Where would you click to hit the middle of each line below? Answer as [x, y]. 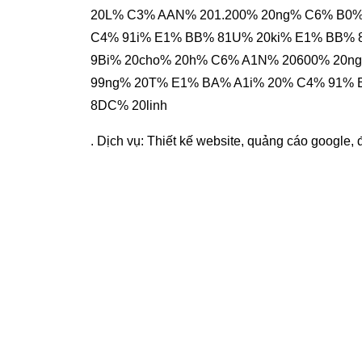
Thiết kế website [194, 141]
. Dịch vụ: [119, 141]
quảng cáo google [299, 141]
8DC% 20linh [129, 106]
